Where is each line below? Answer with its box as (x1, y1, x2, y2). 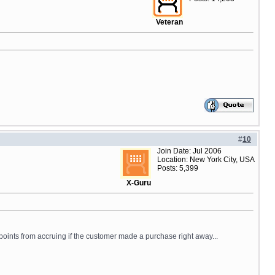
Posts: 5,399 (157, 164, 198, 172)
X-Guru (126, 179, 151, 187)
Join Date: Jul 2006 (157, 147, 222, 155)
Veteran (156, 18, 183, 26)
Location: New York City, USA (157, 155, 255, 164)
